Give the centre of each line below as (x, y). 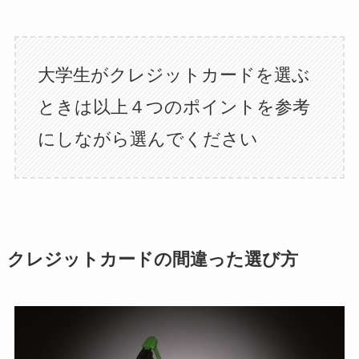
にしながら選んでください (147, 139)
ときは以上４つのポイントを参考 (173, 107)
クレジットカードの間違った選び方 (152, 259)
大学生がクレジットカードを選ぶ (173, 75)
